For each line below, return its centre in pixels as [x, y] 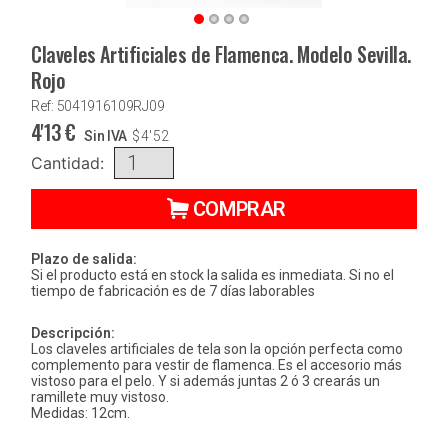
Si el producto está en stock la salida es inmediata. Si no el [212, 275]
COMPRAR [239, 209]
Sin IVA [106, 136]
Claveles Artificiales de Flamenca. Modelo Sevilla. [221, 54]
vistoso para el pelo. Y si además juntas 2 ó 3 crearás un [205, 381]
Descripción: [73, 333]
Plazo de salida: [84, 259]
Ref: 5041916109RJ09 [98, 106]
